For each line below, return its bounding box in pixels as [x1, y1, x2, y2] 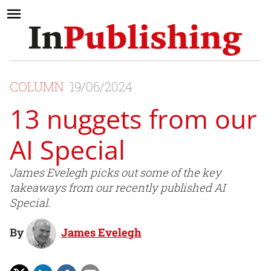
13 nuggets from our [10, 101, 257, 137]
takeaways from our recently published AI [10, 180, 225, 195]
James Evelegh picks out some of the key [10, 165, 221, 180]
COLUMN [10, 78, 67, 96]
